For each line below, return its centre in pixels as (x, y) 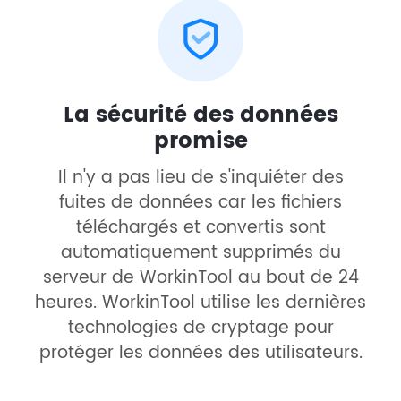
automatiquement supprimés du (200, 252)
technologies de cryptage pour (200, 328)
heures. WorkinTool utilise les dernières (200, 303)
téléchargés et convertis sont (200, 227)
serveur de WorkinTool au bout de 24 (200, 277)
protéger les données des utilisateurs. (200, 353)
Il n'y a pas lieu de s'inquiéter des (200, 177)
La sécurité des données (200, 115)
